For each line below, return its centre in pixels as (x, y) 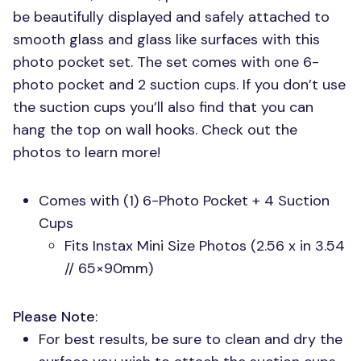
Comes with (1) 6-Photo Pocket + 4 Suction (184, 201)
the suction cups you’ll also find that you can (163, 107)
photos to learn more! (87, 152)
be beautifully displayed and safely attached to (171, 17)
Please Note (54, 317)
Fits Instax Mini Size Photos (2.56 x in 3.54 (205, 246)
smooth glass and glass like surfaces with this (166, 39)
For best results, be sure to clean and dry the (191, 339)
